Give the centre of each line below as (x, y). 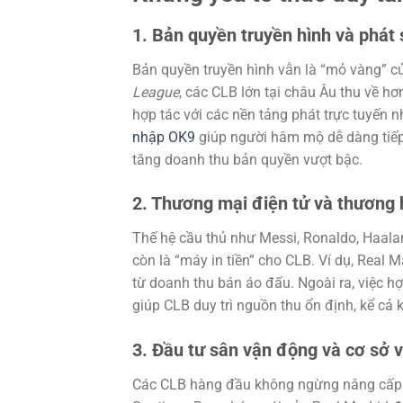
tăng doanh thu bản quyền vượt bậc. (247, 159)
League (156, 92)
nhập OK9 (164, 137)
